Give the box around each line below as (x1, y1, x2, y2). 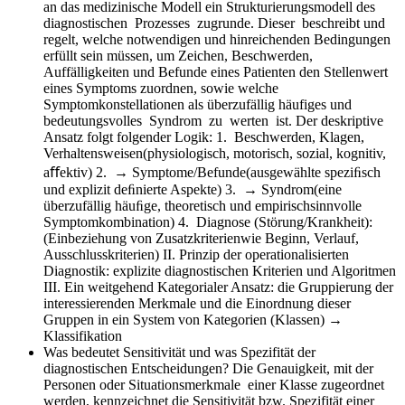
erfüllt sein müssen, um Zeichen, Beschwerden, (43, 47, 313, 63)
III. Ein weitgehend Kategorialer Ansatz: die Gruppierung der (43, 278, 393, 295)
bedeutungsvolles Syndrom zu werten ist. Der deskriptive (43, 112, 383, 128)
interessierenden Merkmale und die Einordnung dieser (43, 295, 351, 311)
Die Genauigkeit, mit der (232, 360, 373, 376)
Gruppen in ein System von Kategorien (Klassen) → (43, 311, 343, 327)
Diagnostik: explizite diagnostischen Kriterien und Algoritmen (43, 262, 396, 278)
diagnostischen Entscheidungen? (43, 360, 232, 376)
